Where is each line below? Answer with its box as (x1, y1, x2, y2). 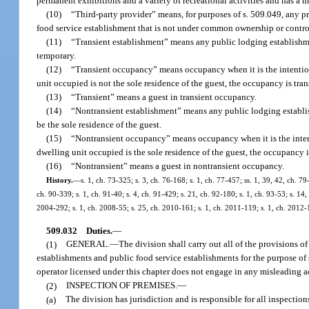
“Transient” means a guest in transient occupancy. (71, 92, 257, 103)
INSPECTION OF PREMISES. (66, 280, 178, 291)
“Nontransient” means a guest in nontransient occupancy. (71, 161, 285, 172)
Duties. (86, 225, 112, 236)
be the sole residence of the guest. (37, 119, 162, 130)
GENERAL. (66, 239, 110, 250)
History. (46, 176, 73, 185)
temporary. (37, 50, 77, 61)
